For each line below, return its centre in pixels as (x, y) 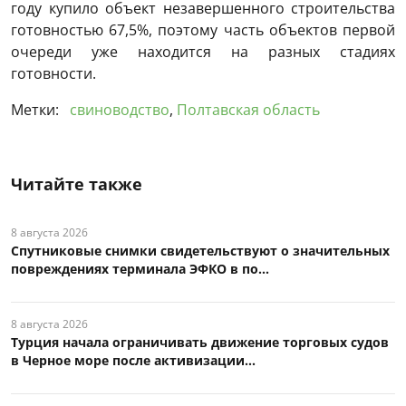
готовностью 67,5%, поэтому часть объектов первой (203, 29)
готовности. (53, 73)
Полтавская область (248, 109)
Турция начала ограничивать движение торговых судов (200, 342)
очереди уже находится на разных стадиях (203, 51)
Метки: (37, 109)
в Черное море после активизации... (133, 360)
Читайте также (77, 184)
